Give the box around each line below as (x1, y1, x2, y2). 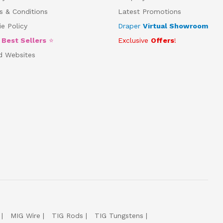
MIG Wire (10, 211, 40, 220)
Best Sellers (1, 36, 47, 44)
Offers (150, 36, 174, 44)
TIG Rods (52, 211, 83, 220)
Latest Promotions (117, 7, 181, 15)
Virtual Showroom (142, 21, 208, 30)
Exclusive (117, 36, 151, 44)
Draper (117, 21, 143, 30)
